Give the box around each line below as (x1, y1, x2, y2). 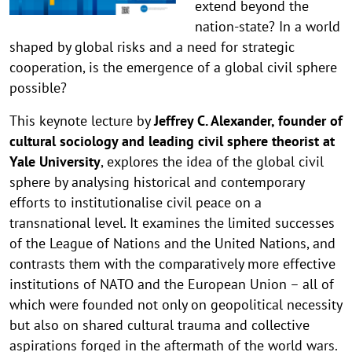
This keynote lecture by (9, 112, 154, 130)
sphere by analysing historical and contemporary (9, 173, 304, 192)
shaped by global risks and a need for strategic (9, 38, 295, 57)
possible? (9, 79, 67, 97)
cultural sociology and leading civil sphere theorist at (9, 132, 335, 151)
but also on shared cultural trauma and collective (9, 316, 310, 335)
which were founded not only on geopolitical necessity (9, 295, 342, 314)
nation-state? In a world (195, 17, 340, 36)
